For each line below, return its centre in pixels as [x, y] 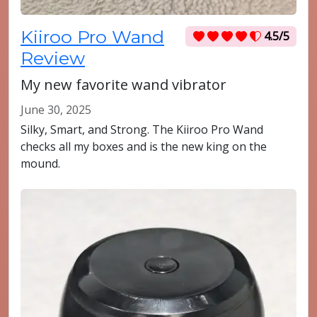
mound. [40, 164]
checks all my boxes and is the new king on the [144, 147]
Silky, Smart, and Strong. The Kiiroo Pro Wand [142, 130]
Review [53, 58]
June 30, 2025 [56, 110]
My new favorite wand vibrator [123, 85]
